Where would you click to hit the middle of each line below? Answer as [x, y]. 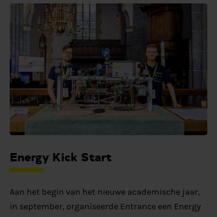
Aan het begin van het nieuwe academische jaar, [105, 192]
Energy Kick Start [61, 156]
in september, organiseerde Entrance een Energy [105, 206]
